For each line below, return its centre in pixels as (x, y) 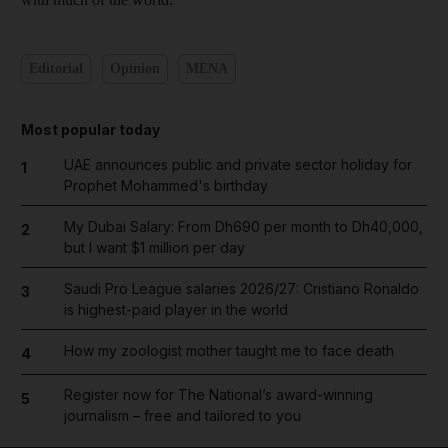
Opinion (134, 69)
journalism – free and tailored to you (182, 416)
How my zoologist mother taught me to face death (228, 350)
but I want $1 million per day (154, 247)
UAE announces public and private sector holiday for (237, 164)
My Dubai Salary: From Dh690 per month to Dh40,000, (243, 226)
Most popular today (90, 129)
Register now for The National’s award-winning (218, 395)
